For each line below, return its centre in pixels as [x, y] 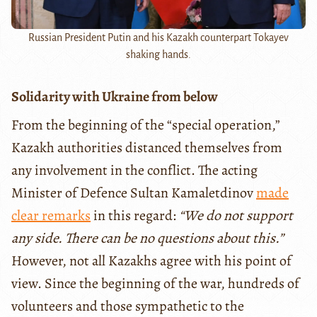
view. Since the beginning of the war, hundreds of [155, 283]
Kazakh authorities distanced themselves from [147, 147]
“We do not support [236, 215]
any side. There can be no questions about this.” [148, 238]
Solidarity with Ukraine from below [115, 96]
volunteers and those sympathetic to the [128, 306]
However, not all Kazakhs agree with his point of [151, 260]
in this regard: [135, 215]
